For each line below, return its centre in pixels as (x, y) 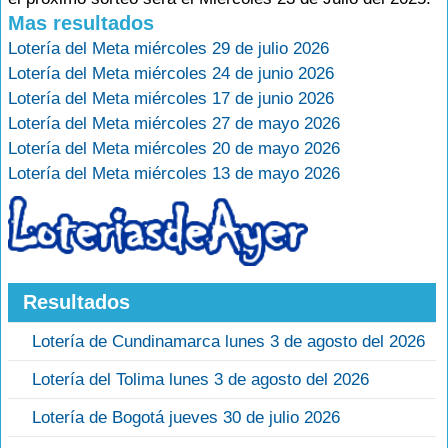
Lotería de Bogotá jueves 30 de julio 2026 (186, 418)
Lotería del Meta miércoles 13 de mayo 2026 (174, 173)
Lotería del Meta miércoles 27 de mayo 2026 (174, 123)
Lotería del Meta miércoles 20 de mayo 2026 (174, 148)
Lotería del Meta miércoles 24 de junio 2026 (171, 73)
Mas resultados (81, 23)
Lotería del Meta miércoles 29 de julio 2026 (168, 48)
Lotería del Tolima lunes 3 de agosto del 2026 (200, 380)
